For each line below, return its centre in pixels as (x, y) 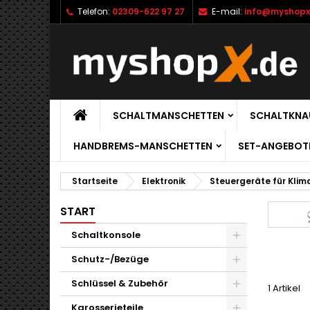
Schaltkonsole (106, 235)
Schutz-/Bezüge (110, 259)
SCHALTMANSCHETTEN (168, 116)
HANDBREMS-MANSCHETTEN (143, 146)
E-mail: (227, 11)
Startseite (95, 181)
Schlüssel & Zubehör (120, 284)
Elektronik (164, 181)
